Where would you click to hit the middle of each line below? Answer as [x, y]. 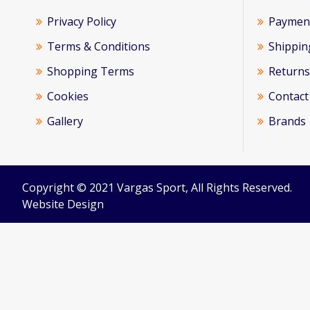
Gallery [65, 121]
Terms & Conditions [99, 46]
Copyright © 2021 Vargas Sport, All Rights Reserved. [157, 188]
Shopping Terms [91, 71]
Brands [287, 121]
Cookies [68, 96]
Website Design [63, 204]
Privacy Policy [82, 21]
